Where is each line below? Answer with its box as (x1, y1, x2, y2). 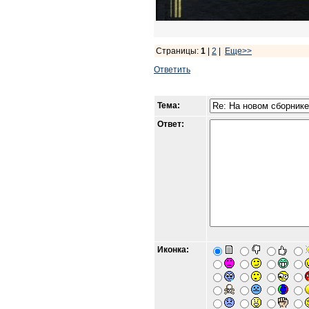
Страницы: (156, 46, 201, 56)
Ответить (154, 65, 190, 74)
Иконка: (157, 245, 189, 255)
